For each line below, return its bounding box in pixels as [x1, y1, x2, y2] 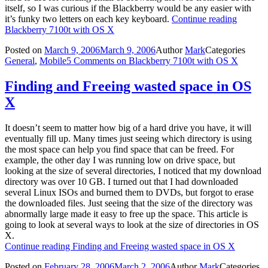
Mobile [39, 55, 66, 66]
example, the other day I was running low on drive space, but [5, 154, 235, 165]
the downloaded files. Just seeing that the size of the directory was [5, 197, 252, 208]
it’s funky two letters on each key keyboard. [5, 13, 172, 24]
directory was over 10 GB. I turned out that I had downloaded [5, 176, 238, 187]
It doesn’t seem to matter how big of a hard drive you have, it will [5, 122, 251, 133]
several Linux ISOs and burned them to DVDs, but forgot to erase [5, 187, 254, 197]
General [5, 55, 35, 66]
